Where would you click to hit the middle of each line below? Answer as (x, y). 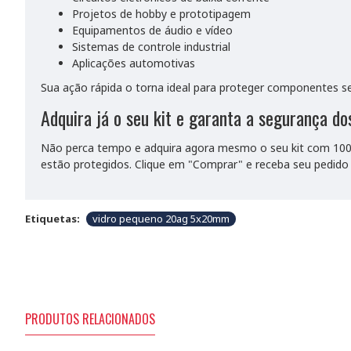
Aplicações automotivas (134, 63)
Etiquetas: (52, 219)
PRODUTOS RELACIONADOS (90, 318)
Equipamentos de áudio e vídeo (152, 30)
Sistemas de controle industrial (151, 47)
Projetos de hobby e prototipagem (161, 14)
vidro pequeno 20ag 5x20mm (161, 219)
